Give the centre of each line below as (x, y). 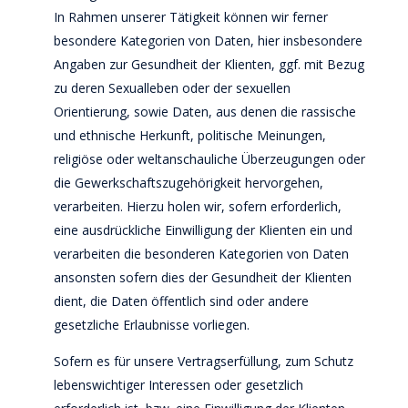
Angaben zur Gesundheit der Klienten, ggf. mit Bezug (209, 64)
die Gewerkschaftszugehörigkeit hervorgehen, (188, 183)
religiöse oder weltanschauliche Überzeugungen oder (209, 159)
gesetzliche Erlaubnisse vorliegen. (151, 325)
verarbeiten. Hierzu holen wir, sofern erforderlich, (197, 206)
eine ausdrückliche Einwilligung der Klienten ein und (203, 230)
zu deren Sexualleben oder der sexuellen (172, 88)
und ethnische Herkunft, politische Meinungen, (189, 135)
